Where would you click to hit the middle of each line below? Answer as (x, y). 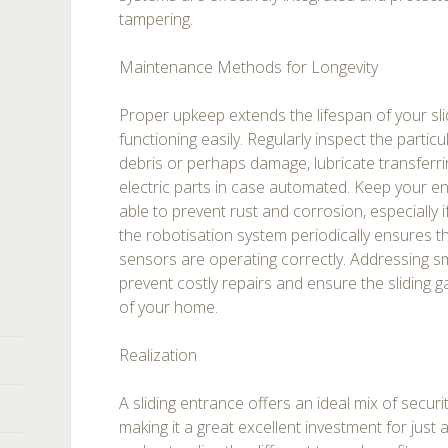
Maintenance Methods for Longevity (249, 67)
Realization (158, 355)
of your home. (169, 307)
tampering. (156, 19)
